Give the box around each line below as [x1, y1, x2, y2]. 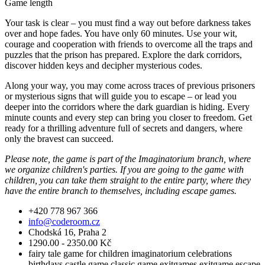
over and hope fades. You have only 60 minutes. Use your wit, [5, 28, 237, 38]
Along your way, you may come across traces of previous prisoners [5, 80, 255, 91]
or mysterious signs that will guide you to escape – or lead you [5, 91, 237, 101]
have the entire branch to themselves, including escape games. [5, 185, 237, 196]
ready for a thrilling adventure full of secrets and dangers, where [5, 122, 243, 133]
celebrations [188, 248, 232, 258]
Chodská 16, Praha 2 [28, 227, 106, 237]
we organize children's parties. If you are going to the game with [5, 164, 244, 174]
